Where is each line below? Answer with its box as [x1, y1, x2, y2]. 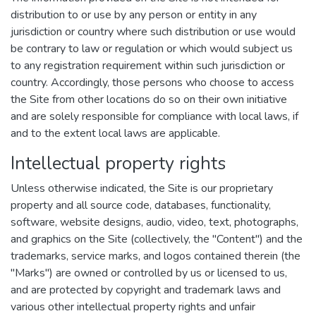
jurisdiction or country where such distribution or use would [11, 24, 296, 39]
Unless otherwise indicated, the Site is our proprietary [11, 181, 273, 196]
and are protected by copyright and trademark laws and [11, 282, 281, 298]
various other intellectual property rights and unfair [11, 299, 255, 315]
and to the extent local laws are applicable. [11, 126, 220, 141]
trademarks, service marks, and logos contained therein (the [11, 248, 300, 264]
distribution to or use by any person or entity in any [11, 7, 257, 23]
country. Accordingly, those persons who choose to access [11, 75, 294, 90]
